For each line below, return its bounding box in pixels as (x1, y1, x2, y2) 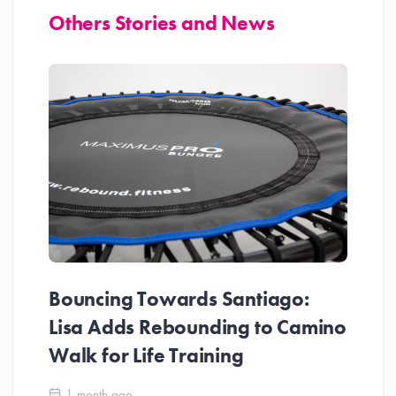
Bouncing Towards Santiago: (49, 286, 309, 313)
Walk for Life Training (49, 342, 244, 369)
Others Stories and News (49, 10, 275, 36)
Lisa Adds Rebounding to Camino (49, 314, 346, 341)
